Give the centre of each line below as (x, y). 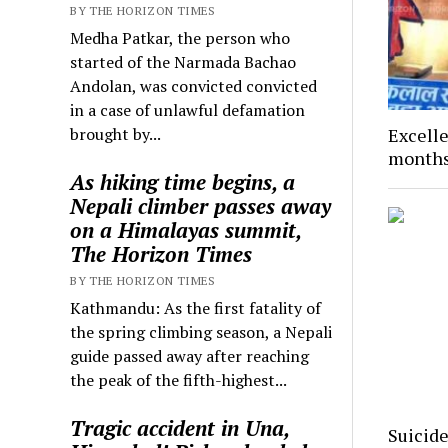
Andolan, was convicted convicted (194, 85)
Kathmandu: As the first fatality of (196, 307)
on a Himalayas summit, (186, 229)
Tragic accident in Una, (180, 427)
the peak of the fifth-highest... (179, 379)
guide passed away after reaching (190, 355)
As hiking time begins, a (183, 181)
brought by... (116, 133)
